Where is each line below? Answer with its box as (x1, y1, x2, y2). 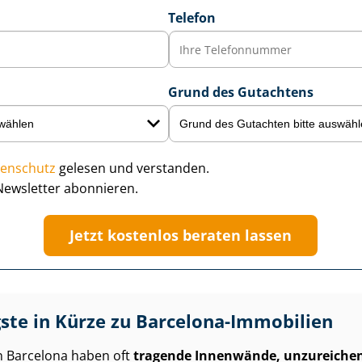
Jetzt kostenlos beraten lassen (69, 225, 293, 245)
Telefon (167, 9, 216, 27)
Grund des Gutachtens (167, 83, 314, 101)
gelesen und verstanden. (55, 159, 209, 177)
